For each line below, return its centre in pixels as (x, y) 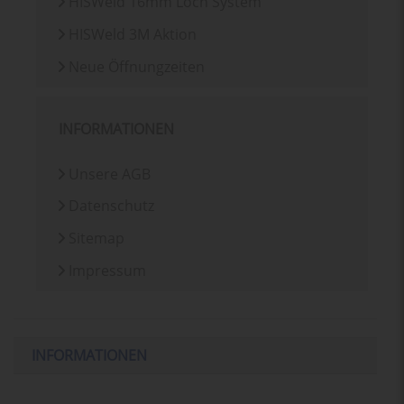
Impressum (106, 270)
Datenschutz (110, 206)
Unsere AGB (108, 174)
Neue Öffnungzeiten (135, 66)
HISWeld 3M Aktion (131, 35)
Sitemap (95, 239)
